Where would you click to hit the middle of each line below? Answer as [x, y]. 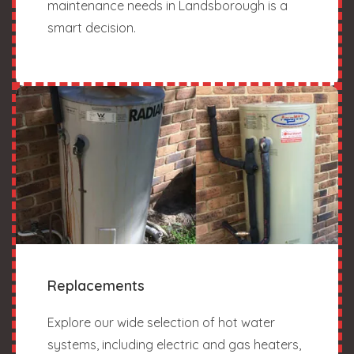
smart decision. [92, 27]
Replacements [96, 285]
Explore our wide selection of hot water [161, 322]
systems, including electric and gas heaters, [174, 344]
